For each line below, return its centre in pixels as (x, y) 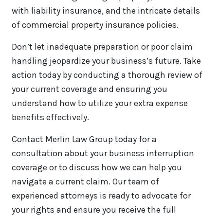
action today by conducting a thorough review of (107, 75)
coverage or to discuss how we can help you (97, 168)
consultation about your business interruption (103, 154)
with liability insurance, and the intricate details (106, 11)
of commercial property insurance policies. (95, 25)
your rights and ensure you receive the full (94, 210)
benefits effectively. (50, 118)
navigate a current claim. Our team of (85, 182)
